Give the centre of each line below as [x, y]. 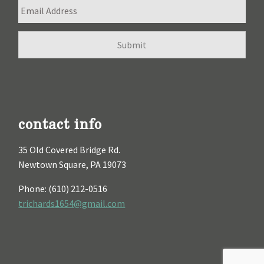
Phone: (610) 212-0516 [63, 189]
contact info [60, 124]
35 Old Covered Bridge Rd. [70, 150]
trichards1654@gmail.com [72, 204]
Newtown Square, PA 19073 [72, 165]
